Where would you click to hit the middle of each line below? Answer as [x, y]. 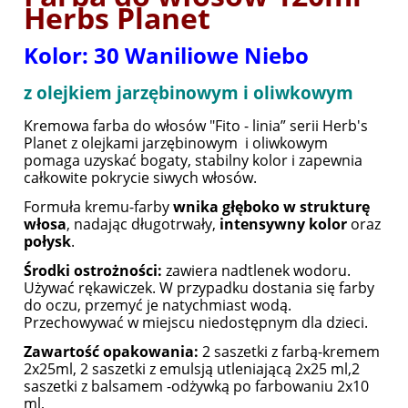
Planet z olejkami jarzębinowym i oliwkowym [176, 143]
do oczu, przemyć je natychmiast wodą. [158, 306]
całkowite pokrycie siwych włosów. [140, 178]
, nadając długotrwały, [143, 224]
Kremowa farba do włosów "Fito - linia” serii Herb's [196, 126]
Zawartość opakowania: [111, 352]
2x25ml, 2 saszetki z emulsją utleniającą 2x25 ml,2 [192, 369]
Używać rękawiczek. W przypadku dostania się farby [199, 288]
